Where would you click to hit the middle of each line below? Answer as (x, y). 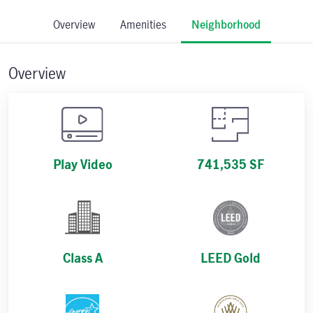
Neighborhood (226, 25)
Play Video (82, 165)
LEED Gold (231, 258)
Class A (82, 258)
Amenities (143, 25)
